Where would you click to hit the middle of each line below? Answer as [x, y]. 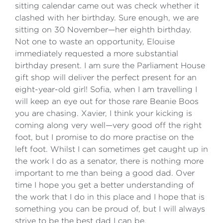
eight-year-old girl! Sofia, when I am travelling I [106, 89]
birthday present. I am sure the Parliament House [110, 65]
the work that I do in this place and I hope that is [110, 197]
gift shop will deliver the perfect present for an [106, 77]
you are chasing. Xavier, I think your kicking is [104, 113]
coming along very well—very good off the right [108, 125]
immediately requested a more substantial [97, 54]
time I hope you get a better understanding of [105, 185]
